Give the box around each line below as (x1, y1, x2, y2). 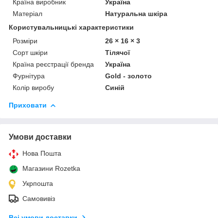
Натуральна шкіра (105, 9, 168, 18)
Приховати (9, 101, 47, 109)
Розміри (13, 36, 37, 45)
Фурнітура (13, 72, 45, 80)
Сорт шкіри (13, 48, 48, 56)
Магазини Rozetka (22, 164, 80, 172)
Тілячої (105, 48, 130, 56)
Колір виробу (13, 83, 54, 91)
